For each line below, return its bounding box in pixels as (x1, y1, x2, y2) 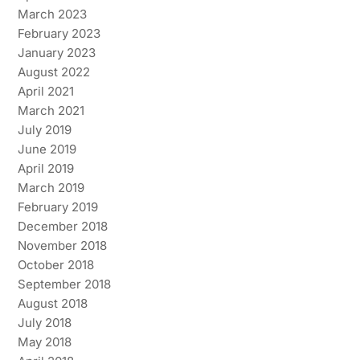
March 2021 (17, 102, 84, 118)
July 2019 (17, 121, 72, 137)
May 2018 (17, 333, 72, 350)
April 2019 (17, 160, 74, 176)
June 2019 (17, 141, 76, 157)
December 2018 (17, 218, 108, 234)
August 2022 (17, 63, 90, 80)
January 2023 (17, 44, 96, 60)
